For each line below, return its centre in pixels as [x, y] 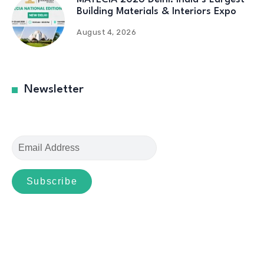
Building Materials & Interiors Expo [156, 12]
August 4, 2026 [107, 32]
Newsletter [54, 90]
